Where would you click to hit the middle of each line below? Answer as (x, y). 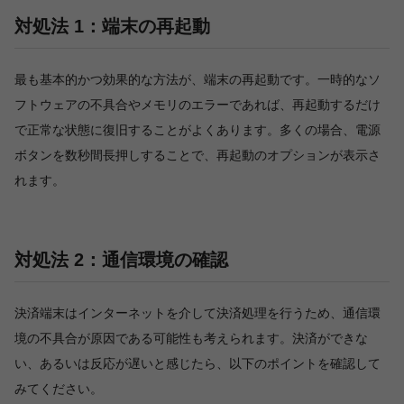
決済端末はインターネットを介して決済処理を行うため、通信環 (197, 313)
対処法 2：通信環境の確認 (121, 260)
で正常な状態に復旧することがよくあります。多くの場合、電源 (197, 130)
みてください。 (59, 389)
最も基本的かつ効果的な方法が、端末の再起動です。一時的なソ (197, 79)
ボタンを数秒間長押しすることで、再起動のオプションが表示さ (197, 155)
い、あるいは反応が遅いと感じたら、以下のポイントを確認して (197, 363)
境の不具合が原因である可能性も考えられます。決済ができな (191, 338)
